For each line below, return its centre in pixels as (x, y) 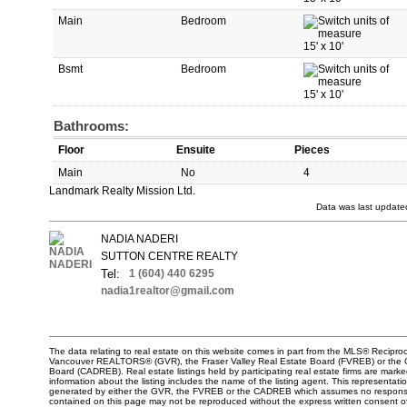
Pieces (312, 150)
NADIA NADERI (139, 239)
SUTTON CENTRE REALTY (169, 257)
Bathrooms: (91, 126)
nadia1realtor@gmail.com (168, 291)
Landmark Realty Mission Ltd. (122, 191)
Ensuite (196, 150)
